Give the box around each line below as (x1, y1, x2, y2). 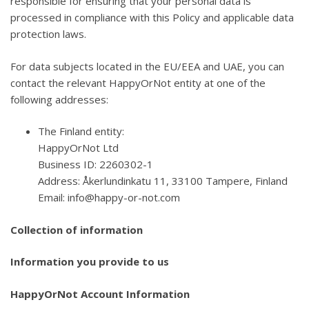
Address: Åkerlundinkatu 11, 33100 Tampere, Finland (38, 174, 288, 188)
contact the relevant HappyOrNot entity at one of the (10, 75, 266, 90)
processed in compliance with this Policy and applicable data (10, 10, 294, 25)
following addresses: (10, 92, 108, 106)
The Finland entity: (38, 124, 124, 139)
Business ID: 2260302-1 (38, 157, 153, 172)
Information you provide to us (10, 255, 169, 269)
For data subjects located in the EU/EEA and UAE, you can (10, 59, 284, 73)
